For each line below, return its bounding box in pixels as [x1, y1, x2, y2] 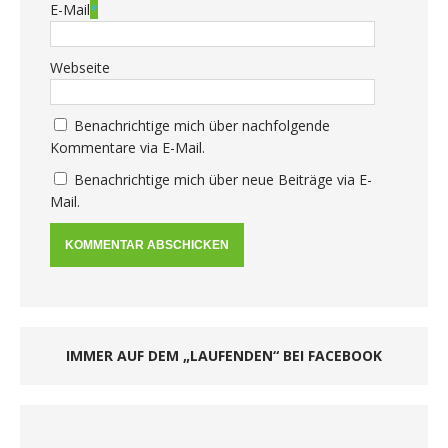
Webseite [50, 58, 110, 78]
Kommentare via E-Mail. [50, 138, 205, 158]
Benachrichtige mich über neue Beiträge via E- [74, 170, 372, 190]
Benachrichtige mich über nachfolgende [74, 116, 330, 136]
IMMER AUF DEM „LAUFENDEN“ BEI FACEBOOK [66, 346, 382, 366]
